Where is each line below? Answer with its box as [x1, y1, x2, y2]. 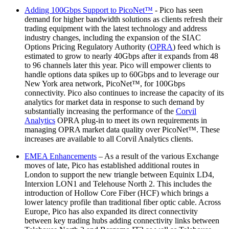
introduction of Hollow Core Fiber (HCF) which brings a [25, 189, 209, 197]
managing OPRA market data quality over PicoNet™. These [25, 125, 220, 134]
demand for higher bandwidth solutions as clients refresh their [25, 15, 222, 24]
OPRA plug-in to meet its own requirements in [55, 116, 207, 125]
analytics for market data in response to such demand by [25, 98, 204, 106]
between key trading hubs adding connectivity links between [25, 216, 219, 225]
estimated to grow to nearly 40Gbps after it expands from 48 [25, 52, 218, 60]
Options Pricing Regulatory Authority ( [25, 42, 150, 51]
